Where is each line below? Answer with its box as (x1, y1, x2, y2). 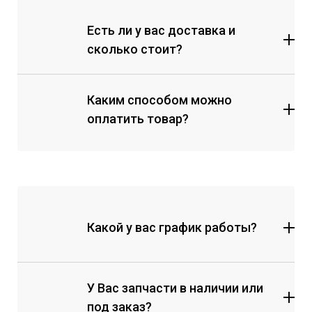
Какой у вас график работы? (87, 220, 257, 235)
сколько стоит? (87, 41, 182, 56)
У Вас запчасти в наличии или (87, 280, 263, 295)
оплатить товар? (87, 111, 189, 126)
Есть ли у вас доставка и (87, 22, 235, 38)
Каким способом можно (87, 92, 232, 107)
